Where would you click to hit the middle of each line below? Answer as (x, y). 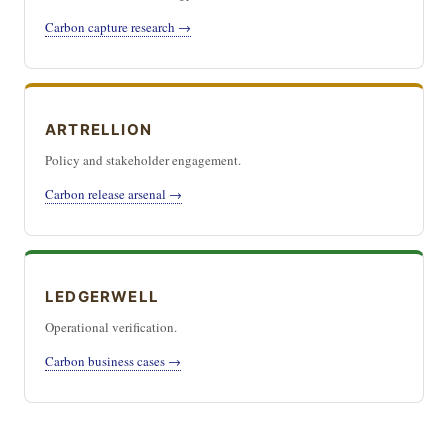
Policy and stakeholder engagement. (143, 160)
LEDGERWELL (102, 296)
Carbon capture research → (118, 27)
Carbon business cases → (113, 361)
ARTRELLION (98, 129)
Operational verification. (111, 327)
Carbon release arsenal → (113, 194)
